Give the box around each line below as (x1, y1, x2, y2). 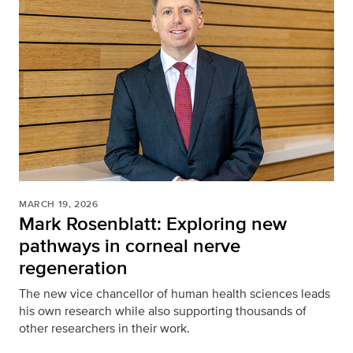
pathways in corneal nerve (19, 232, 240, 260)
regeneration (19, 254, 128, 282)
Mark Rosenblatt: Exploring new (19, 210, 287, 238)
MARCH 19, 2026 (19, 197, 98, 212)
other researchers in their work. (19, 319, 190, 338)
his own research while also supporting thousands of (19, 302, 307, 321)
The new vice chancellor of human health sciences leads (19, 284, 330, 303)
